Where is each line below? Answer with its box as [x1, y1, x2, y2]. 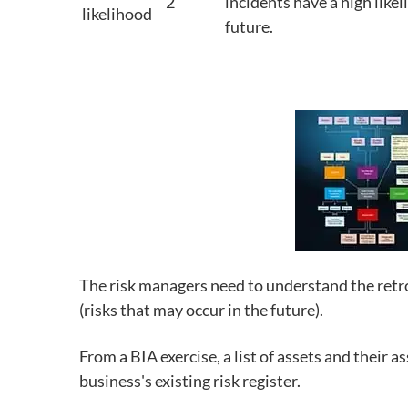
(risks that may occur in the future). [79, 300, 323, 320]
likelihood [82, 4, 152, 24]
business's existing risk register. [79, 371, 306, 391]
